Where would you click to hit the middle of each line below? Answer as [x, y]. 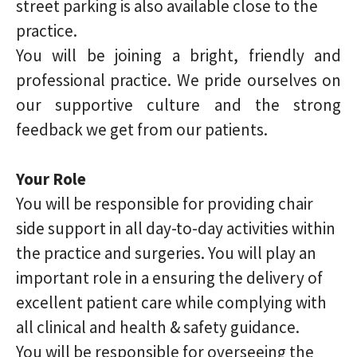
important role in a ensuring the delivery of [169, 278]
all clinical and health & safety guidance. [158, 327]
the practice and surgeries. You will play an [166, 253]
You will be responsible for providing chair [165, 204]
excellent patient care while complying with [171, 302]
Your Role [51, 179]
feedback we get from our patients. [142, 129]
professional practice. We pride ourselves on [178, 80]
